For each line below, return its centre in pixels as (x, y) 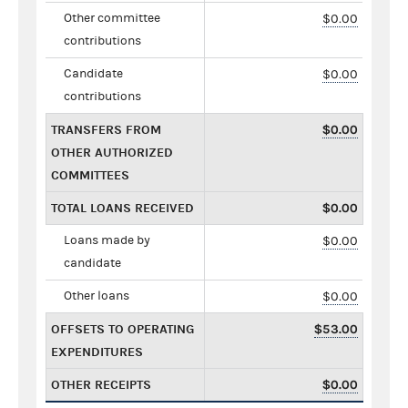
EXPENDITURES (97, 352)
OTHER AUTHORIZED (112, 152)
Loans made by (107, 240)
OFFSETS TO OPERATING (122, 329)
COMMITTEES (90, 175)
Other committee (112, 18)
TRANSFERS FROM (106, 129)
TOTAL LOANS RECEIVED (122, 208)
